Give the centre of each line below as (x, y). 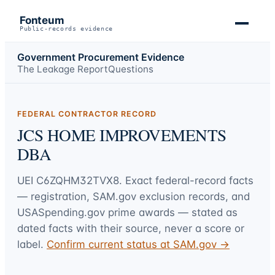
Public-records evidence (66, 29)
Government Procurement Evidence (101, 57)
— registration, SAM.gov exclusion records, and (134, 196)
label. (30, 244)
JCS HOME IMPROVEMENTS (122, 135)
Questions (131, 69)
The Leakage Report (63, 69)
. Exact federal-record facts (186, 180)
